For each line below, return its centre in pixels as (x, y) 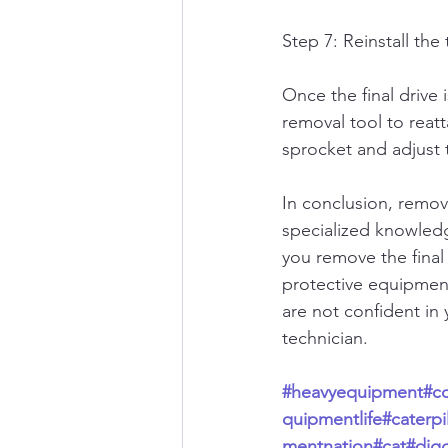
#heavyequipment (352, 392)
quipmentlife (332, 419)
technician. (325, 338)
